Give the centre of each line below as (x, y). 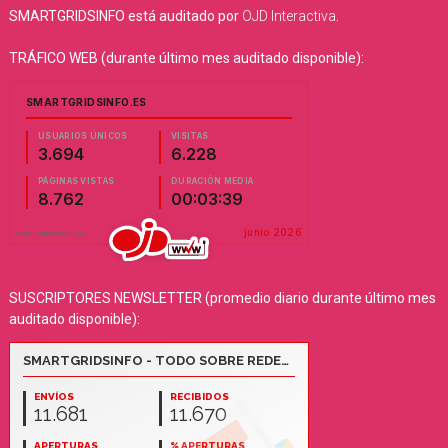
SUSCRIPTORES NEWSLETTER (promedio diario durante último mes (222, 298)
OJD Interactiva (288, 16)
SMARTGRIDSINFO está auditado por (125, 16)
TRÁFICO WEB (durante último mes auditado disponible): (186, 58)
